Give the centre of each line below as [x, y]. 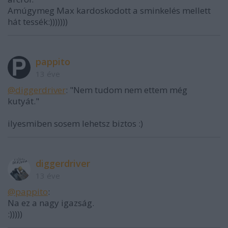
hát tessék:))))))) [38, 21]
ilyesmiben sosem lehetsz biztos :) [75, 123]
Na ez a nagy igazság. [51, 203]
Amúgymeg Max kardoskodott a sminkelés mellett [109, 10]
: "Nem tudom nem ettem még [126, 90]
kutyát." [23, 101]
